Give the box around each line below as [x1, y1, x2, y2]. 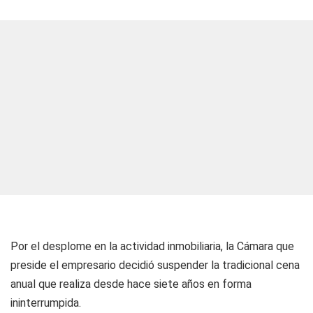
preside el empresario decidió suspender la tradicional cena [10, 259, 300, 272]
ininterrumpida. [10, 296, 81, 310]
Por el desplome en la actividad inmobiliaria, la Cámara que [10, 240, 294, 253]
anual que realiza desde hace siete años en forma [10, 277, 252, 291]
